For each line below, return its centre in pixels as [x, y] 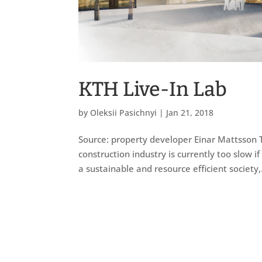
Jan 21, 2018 [190, 112]
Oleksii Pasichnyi [124, 112]
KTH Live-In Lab [153, 89]
